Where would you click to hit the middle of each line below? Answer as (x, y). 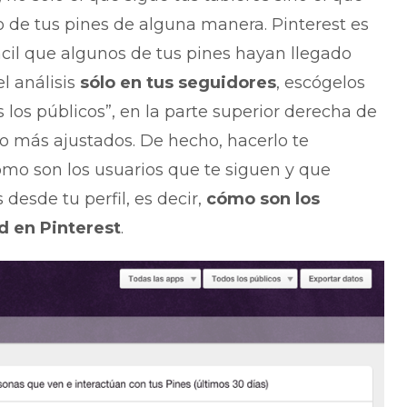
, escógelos (320, 83)
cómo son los (263, 199)
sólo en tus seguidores (178, 83)
